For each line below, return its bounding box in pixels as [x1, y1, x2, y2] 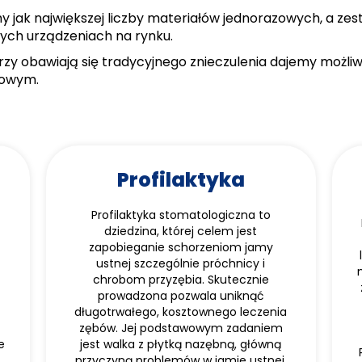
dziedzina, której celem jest [104, 223, 258, 239]
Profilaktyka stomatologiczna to [90, 207, 271, 223]
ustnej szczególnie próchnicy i [96, 255, 266, 271]
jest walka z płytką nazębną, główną [80, 336, 282, 352]
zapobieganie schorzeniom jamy [88, 239, 273, 255]
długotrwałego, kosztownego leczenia [74, 304, 288, 320]
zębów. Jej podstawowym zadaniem [78, 320, 283, 336]
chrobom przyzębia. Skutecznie [92, 271, 269, 288]
